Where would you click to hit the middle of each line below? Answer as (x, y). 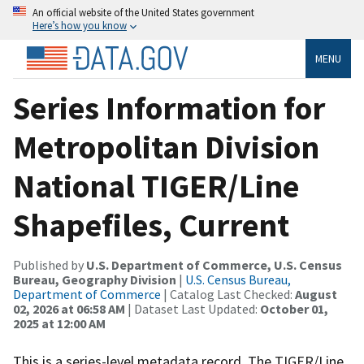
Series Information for (169, 108)
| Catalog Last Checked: (228, 294)
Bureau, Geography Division (95, 279)
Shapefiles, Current (151, 225)
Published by (50, 264)
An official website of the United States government (143, 12)
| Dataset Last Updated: (193, 308)
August (316, 294)
